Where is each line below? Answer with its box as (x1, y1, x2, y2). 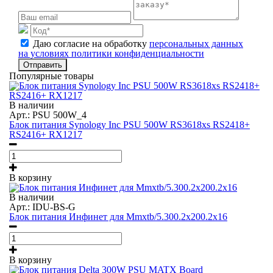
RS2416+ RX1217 (9, 129, 82, 140)
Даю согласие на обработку (33, 38, 149, 49)
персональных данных (149, 38, 243, 49)
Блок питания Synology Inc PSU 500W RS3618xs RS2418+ (9, 119, 250, 130)
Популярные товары (9, 71, 94, 81)
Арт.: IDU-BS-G (9, 202, 76, 212)
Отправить (23, 60, 62, 69)
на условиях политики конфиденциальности (18, 48, 204, 58)
